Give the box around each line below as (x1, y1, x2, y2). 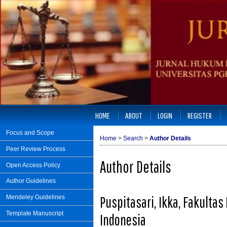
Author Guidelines (6, 177, 56, 185)
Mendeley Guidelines (6, 194, 65, 201)
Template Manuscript (6, 209, 63, 217)
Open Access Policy (6, 161, 60, 169)
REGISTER (187, 110, 212, 120)
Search (123, 134, 143, 142)
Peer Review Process (6, 145, 65, 153)
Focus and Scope (6, 129, 54, 137)
